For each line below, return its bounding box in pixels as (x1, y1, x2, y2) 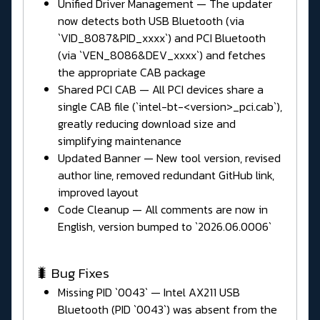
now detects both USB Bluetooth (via (58, 11, 244, 29)
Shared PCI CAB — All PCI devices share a (58, 80, 264, 98)
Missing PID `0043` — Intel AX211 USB (58, 283, 240, 301)
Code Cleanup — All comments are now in (58, 200, 268, 218)
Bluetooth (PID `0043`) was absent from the (58, 300, 277, 318)
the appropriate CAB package (58, 63, 206, 81)
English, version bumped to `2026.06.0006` (58, 217, 271, 235)
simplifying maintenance (58, 131, 181, 149)
